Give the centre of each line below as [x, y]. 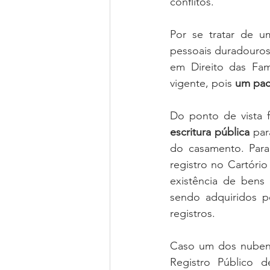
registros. [193, 214]
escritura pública [210, 132]
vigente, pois [202, 83]
